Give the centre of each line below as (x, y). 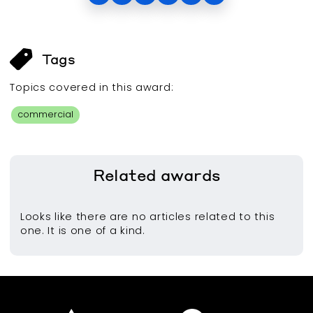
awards (190, 175)
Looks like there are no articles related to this (147, 217)
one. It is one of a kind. (82, 231)
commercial (46, 115)
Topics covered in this (73, 88)
